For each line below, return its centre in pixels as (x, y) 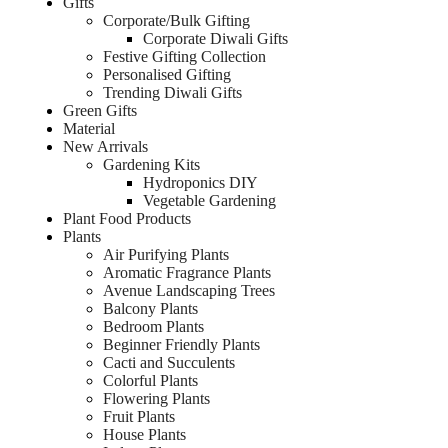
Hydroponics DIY (200, 182)
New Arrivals (105, 146)
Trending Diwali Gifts (172, 92)
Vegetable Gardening (209, 200)
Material (89, 128)
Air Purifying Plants (166, 254)
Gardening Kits (151, 164)
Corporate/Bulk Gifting (176, 20)
